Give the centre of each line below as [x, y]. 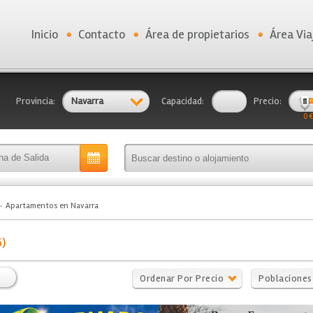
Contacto [102, 34]
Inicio [45, 34]
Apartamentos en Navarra [52, 206]
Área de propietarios [197, 34]
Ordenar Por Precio [182, 278]
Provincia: [36, 101]
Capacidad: [183, 101]
